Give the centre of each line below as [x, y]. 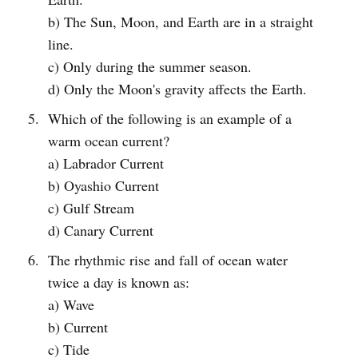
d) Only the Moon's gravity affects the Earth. [177, 89]
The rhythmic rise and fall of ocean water [167, 260]
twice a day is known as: [118, 282]
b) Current [78, 327]
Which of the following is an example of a [169, 118]
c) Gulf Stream [91, 208]
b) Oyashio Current [103, 185]
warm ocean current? [108, 141]
